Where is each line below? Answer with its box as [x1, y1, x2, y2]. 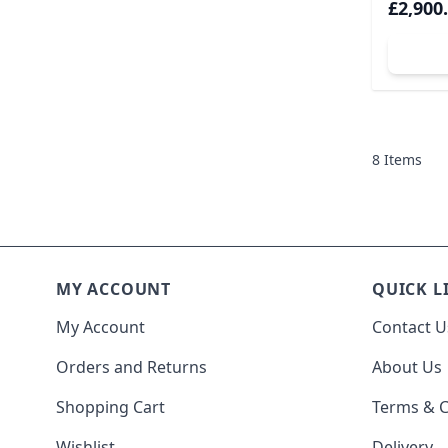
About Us [372, 355, 442, 378]
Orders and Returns [56, 355, 207, 378]
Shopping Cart [56, 395, 165, 418]
